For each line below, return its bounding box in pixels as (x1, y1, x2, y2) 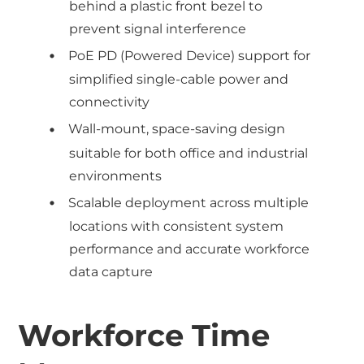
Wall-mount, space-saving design (68, 121, 286, 137)
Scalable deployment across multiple (68, 194, 310, 210)
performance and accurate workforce (69, 240, 310, 257)
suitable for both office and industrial (69, 145, 309, 161)
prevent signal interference (69, 21, 247, 37)
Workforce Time (18, 316, 271, 353)
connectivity (69, 94, 150, 110)
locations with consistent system (69, 218, 284, 234)
